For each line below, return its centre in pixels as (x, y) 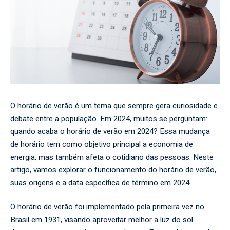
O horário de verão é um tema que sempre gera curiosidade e (114, 106)
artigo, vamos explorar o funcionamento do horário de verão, (113, 170)
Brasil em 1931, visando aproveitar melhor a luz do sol (102, 220)
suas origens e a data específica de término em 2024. (101, 183)
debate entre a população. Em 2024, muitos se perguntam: (109, 118)
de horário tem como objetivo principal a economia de (102, 144)
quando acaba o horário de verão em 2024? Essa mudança (110, 131)
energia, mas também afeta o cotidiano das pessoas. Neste (112, 157)
